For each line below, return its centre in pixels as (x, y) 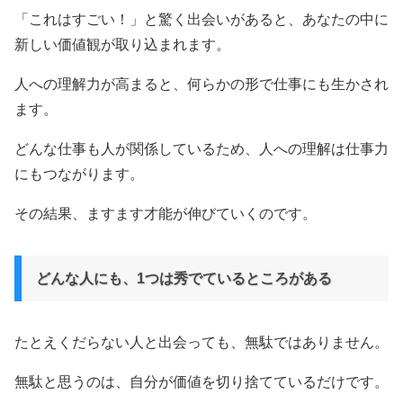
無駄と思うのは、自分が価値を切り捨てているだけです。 (201, 382)
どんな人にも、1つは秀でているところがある (184, 278)
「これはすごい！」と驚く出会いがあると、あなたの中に (201, 19)
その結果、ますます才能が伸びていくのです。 (166, 214)
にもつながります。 (79, 174)
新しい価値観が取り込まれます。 (122, 45)
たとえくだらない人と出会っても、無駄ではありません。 (201, 342)
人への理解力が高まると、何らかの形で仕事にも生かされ (201, 84)
